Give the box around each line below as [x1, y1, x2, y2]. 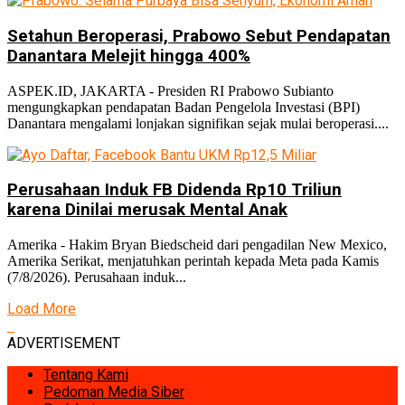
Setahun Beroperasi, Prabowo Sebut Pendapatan [7, 25, 391, 46]
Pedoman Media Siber [43, 382, 184, 400]
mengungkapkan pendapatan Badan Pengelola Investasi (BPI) [7, 99, 360, 115]
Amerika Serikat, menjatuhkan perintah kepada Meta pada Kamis [7, 252, 379, 268]
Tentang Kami [43, 365, 128, 383]
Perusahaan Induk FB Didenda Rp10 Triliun [7, 180, 342, 201]
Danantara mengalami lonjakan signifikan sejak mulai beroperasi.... [7, 115, 389, 131]
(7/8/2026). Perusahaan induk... [7, 268, 186, 285]
